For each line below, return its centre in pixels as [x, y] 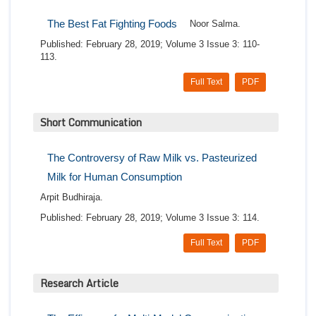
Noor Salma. [215, 24]
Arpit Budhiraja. [72, 197]
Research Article [79, 284]
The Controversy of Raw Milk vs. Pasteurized [152, 158]
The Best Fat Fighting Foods [112, 24]
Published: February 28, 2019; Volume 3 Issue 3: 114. [150, 218]
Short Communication [91, 123]
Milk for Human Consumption [115, 177]
